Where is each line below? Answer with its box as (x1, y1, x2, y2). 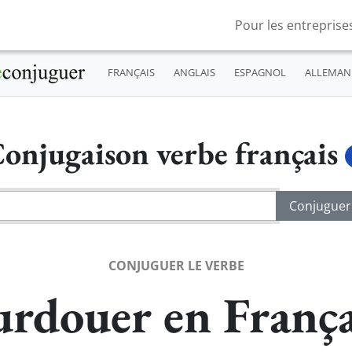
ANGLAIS (173, 65, 215, 80)
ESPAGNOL (233, 65, 286, 80)
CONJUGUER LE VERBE (108, 256, 244, 274)
